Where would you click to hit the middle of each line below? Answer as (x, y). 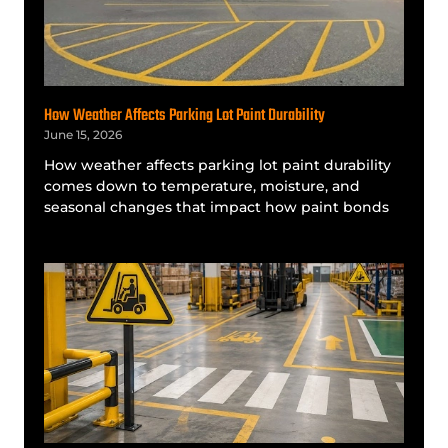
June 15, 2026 (83, 135)
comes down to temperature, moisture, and (202, 186)
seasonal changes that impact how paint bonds (216, 207)
